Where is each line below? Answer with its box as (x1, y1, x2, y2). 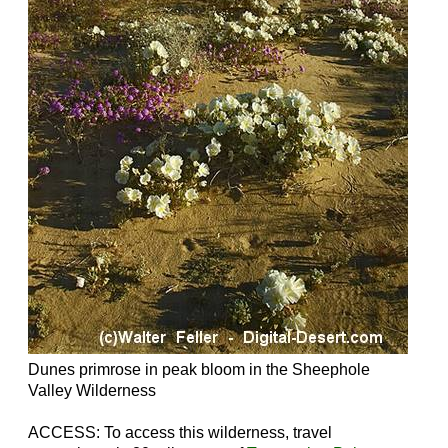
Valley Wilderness (28, 382, 156, 399)
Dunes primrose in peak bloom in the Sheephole (28, 361, 370, 378)
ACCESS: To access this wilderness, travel (28, 424, 332, 441)
